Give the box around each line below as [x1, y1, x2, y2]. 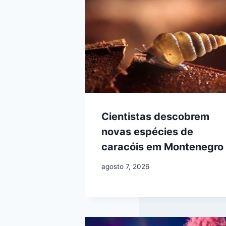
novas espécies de [101, 126, 193, 138]
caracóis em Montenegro [101, 141, 223, 153]
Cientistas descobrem [101, 110, 209, 123]
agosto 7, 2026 [101, 162, 149, 171]
